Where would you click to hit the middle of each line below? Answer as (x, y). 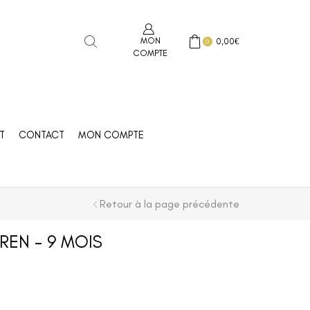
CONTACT (41, 135)
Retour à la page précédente (170, 204)
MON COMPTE (111, 135)
